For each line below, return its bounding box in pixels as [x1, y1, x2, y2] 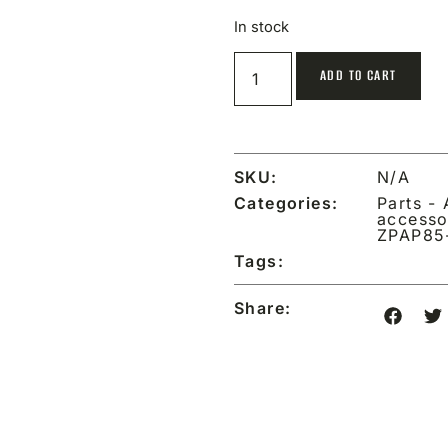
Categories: [234, 193, 339, 214]
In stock [234, 17, 289, 36]
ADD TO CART [320, 66, 397, 86]
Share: [234, 298, 292, 319]
